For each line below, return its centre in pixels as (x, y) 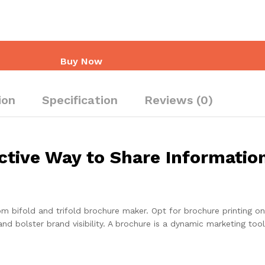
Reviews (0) (179, 100)
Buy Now (81, 61)
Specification (80, 100)
